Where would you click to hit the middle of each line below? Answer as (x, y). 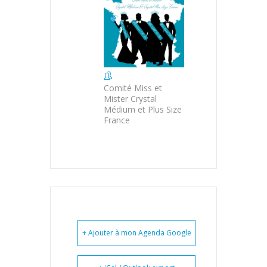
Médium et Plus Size (143, 110)
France (117, 120)
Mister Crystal (130, 99)
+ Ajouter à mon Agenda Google (136, 233)
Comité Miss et (133, 88)
